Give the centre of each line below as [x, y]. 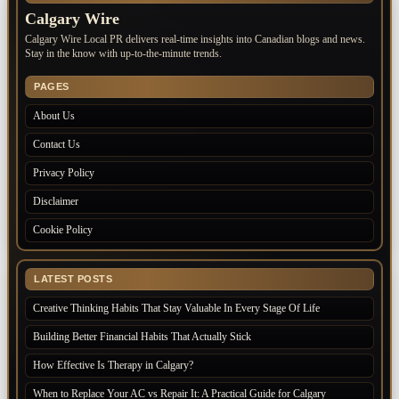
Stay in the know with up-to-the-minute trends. [123, 53]
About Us [54, 116]
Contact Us [57, 144]
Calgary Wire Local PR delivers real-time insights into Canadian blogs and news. [195, 39]
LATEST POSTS [73, 279]
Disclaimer [56, 201]
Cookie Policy [63, 230]
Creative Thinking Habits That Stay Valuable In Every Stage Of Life [176, 308]
